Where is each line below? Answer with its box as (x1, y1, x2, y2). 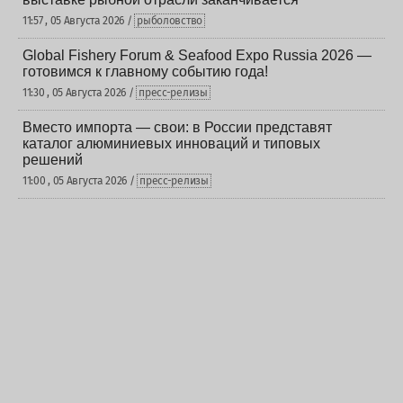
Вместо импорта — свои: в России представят (22, 120, 332, 135)
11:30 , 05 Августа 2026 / (22, 86, 137, 99)
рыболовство (137, 14, 202, 27)
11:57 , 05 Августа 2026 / (22, 14, 135, 27)
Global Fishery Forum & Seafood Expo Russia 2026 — (22, 48, 372, 63)
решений (22, 152, 83, 167)
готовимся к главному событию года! (22, 64, 268, 79)
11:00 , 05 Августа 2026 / (22, 175, 138, 187)
